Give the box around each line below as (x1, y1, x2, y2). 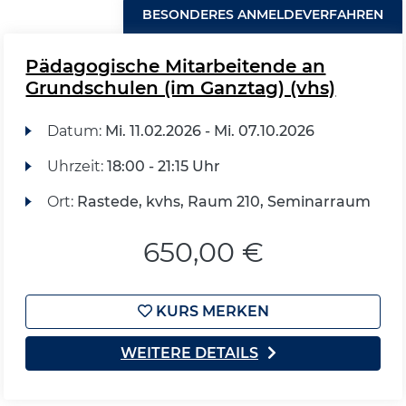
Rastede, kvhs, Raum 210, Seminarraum (76, 193, 371, 210)
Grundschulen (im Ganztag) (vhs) (25, 77, 336, 99)
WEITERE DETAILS (121, 344, 258, 362)
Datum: (46, 122, 105, 140)
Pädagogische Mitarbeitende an (25, 55, 326, 77)
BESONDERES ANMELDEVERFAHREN (141, 6, 383, 23)
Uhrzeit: (46, 158, 107, 175)
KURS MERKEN (151, 303, 269, 320)
